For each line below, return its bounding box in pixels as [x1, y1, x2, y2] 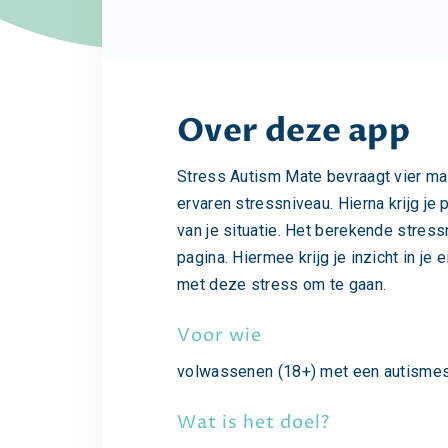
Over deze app [177, 109, 410, 153]
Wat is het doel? [177, 411, 330, 435]
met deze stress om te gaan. [177, 275, 387, 294]
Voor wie [177, 324, 262, 348]
